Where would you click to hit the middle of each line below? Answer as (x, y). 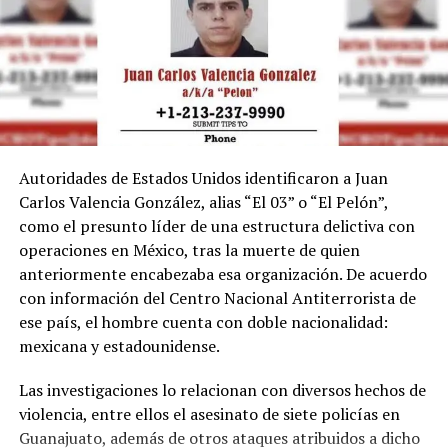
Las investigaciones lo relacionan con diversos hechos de (222, 389)
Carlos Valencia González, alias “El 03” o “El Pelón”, (203, 201)
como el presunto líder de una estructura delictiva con (216, 225)
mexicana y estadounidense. (119, 345)
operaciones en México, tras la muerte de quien (189, 249)
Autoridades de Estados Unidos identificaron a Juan (203, 177)
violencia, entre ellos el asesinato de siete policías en (209, 413)
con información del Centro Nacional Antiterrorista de (217, 297)
